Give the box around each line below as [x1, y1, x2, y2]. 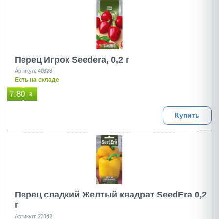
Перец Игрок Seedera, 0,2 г [15, 55, 130, 65]
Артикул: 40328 [15, 68, 52, 74]
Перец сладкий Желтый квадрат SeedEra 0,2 [15, 190, 207, 199]
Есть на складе [15, 76, 59, 83]
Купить [175, 111, 200, 119]
